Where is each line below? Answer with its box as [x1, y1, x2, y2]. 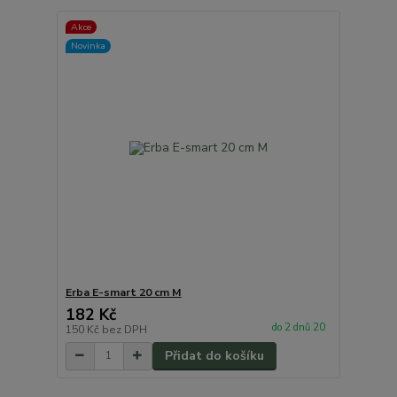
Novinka [70, 38, 105, 52]
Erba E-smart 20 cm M [65, 284, 182, 300]
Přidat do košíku [164, 346, 264, 364]
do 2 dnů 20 [271, 320, 328, 334]
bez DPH [101, 322, 147, 337]
